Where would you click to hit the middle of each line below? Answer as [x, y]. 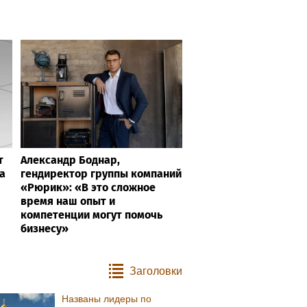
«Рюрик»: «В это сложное [88, 187]
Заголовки [156, 271]
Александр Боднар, [70, 160]
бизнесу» [45, 228]
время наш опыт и [68, 201]
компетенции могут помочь [91, 214]
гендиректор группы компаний [101, 173]
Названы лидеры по [107, 298]
